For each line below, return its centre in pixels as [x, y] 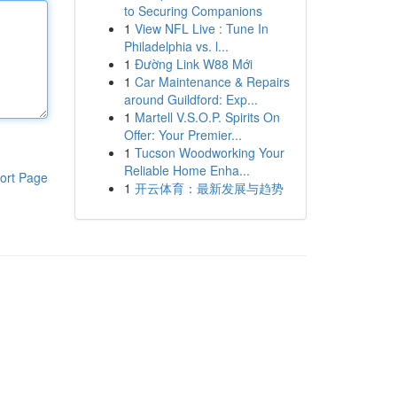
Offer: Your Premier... [183, 135]
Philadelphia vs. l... [176, 46]
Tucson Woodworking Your [209, 152]
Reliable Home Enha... [187, 170]
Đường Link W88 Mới [193, 64]
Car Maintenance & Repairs [212, 82]
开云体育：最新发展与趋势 [209, 188]
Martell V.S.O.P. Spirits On [207, 117]
